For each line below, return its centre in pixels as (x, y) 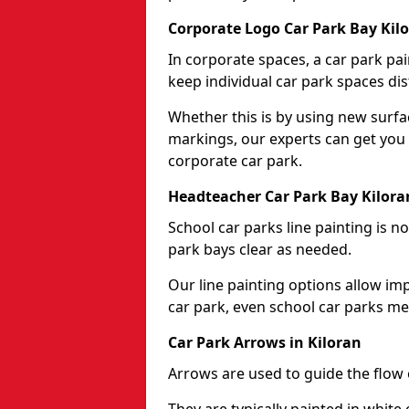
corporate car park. (235, 160)
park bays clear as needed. (262, 249)
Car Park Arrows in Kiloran (265, 342)
